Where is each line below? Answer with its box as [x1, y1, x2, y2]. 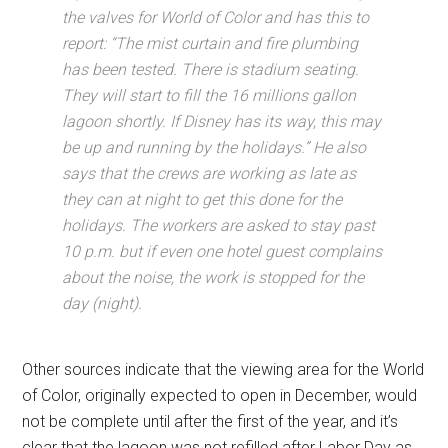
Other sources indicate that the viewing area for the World [22, 359, 425, 379]
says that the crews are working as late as [62, 163, 357, 183]
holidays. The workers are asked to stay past [62, 215, 376, 235]
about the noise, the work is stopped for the [62, 267, 365, 287]
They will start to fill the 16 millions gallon [62, 85, 357, 105]
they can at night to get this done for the [62, 189, 343, 209]
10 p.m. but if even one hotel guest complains [62, 241, 383, 261]
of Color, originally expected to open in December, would [22, 385, 418, 405]
